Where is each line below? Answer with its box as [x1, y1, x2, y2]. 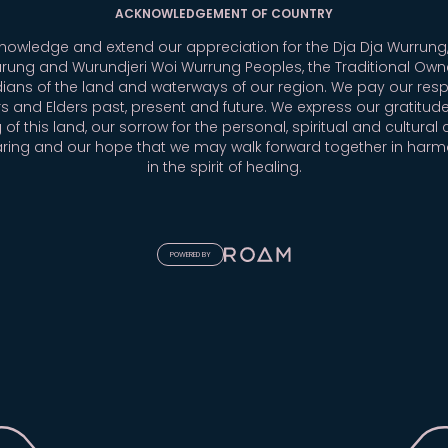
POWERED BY [170, 250, 211, 261]
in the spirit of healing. [146, 157, 302, 180]
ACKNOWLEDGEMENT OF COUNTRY [115, 5, 333, 25]
